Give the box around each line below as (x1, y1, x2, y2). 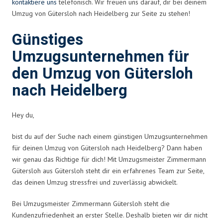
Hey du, (12, 110, 34, 119)
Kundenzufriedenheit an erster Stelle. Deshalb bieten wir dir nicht (12, 210, 208, 220)
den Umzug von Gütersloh (12, 62, 193, 85)
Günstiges (12, 28, 83, 51)
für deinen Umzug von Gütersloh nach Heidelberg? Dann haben (12, 143, 202, 152)
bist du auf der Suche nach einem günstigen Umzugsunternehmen (12, 131, 208, 141)
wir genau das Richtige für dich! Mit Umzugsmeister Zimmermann (12, 154, 206, 164)
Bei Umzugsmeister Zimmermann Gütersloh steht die (12, 199, 170, 208)
